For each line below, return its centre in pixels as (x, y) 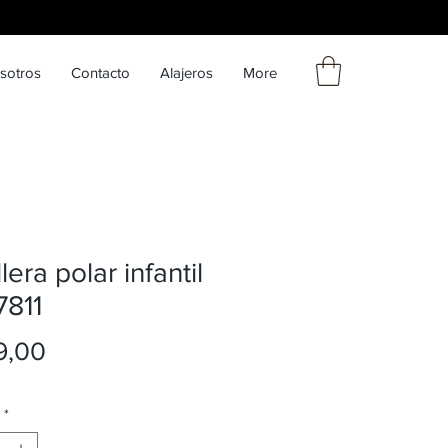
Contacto (100, 72)
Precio (81, 349)
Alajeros (186, 72)
